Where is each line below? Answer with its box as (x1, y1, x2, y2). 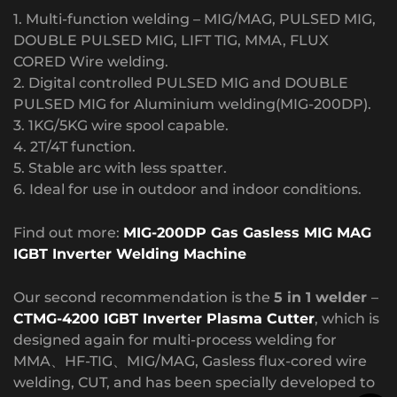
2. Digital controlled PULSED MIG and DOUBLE (13, 74, 348, 91)
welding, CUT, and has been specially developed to (13, 373, 375, 391)
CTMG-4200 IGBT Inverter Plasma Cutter (13, 309, 315, 327)
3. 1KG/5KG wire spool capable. (13, 116, 229, 134)
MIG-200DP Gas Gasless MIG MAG (123, 223, 371, 241)
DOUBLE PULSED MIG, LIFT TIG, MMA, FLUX (13, 31, 329, 49)
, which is (315, 309, 379, 327)
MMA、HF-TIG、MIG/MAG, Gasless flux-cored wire (13, 352, 367, 370)
